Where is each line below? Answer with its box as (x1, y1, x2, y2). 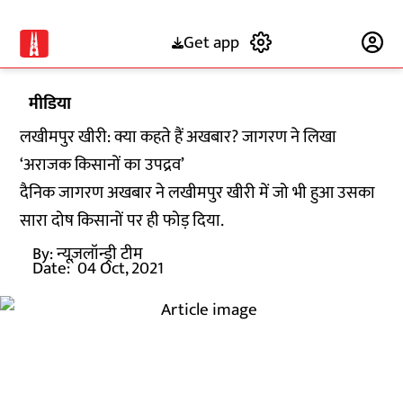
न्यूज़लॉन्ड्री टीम (57, 240, 144, 268)
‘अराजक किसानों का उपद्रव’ (20, 151, 185, 179)
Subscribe (282, 28, 353, 57)
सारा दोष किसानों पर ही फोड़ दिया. (20, 207, 225, 235)
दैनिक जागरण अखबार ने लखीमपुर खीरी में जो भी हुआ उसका (20, 179, 376, 207)
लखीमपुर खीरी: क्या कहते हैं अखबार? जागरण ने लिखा (20, 123, 337, 151)
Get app (183, 28, 239, 57)
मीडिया (29, 90, 72, 118)
